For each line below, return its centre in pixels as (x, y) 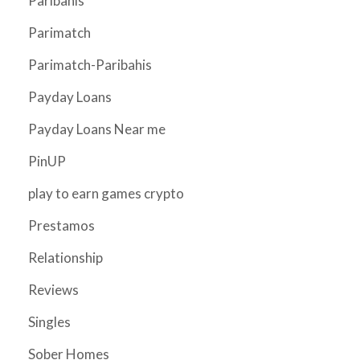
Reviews (53, 290)
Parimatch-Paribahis (90, 65)
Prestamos (61, 225)
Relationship (65, 258)
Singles (49, 322)
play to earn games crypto (106, 193)
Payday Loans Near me (97, 129)
